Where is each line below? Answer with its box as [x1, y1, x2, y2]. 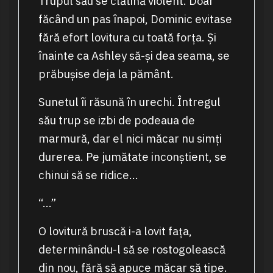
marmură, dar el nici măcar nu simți [38, 131, 222, 146]
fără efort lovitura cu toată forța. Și [38, 30, 216, 45]
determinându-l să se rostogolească [38, 242, 225, 257]
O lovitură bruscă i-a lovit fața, [38, 224, 192, 239]
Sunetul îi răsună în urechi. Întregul [38, 94, 221, 110]
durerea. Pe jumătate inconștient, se [38, 149, 227, 165]
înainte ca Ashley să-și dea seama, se [38, 48, 230, 63]
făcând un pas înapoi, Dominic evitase [38, 12, 232, 27]
